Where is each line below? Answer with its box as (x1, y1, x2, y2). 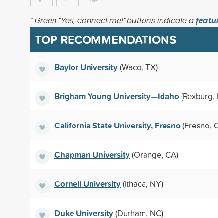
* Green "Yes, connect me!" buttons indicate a (30, 16, 196, 26)
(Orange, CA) (130, 148, 178, 160)
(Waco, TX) (118, 61, 158, 73)
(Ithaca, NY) (121, 178, 163, 189)
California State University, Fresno (54, 119, 181, 131)
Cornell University (54, 177, 121, 190)
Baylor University (54, 60, 118, 73)
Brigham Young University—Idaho (54, 90, 179, 102)
